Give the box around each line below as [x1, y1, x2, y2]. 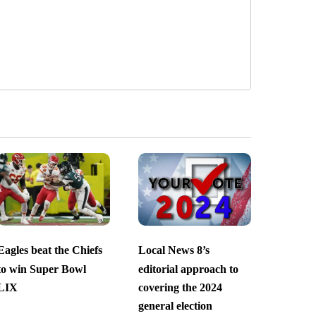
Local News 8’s [138, 244, 209, 257]
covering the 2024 [138, 281, 222, 293]
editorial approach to [138, 262, 238, 275]
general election [138, 300, 212, 312]
